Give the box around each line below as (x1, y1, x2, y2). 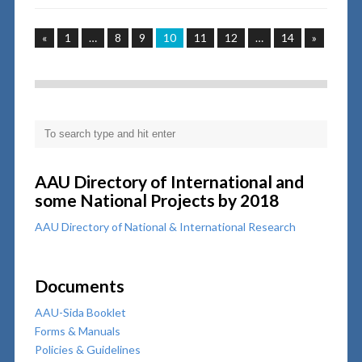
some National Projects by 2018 (34, 190, 279, 211)
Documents (34, 276, 124, 297)
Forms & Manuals (34, 324, 120, 339)
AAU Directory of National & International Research (34, 220, 296, 234)
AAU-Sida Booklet (34, 305, 126, 320)
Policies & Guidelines (34, 343, 141, 357)
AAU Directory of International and (34, 171, 304, 192)
